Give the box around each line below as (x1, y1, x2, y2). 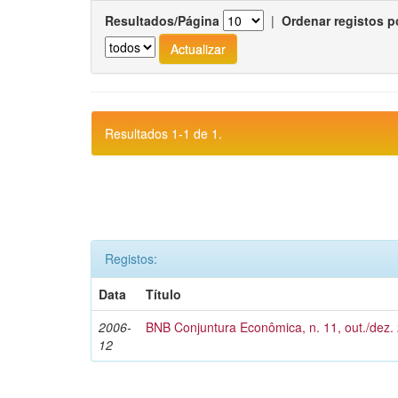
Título (146, 285, 182, 303)
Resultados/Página (105, 12, 219, 29)
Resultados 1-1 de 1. (105, 124, 222, 142)
